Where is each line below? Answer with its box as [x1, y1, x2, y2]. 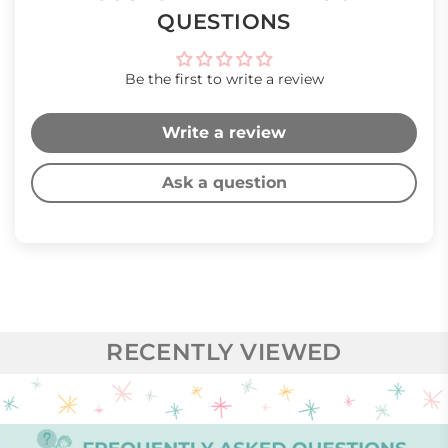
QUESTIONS [157, 9, 291, 35]
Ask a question [161, 173, 287, 193]
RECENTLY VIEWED [106, 338, 342, 367]
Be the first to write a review [124, 70, 324, 89]
